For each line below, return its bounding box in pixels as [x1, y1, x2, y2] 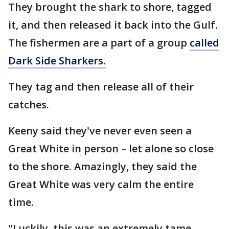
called [190, 36, 219, 50]
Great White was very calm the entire [8, 177, 194, 191]
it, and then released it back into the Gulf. [8, 18, 218, 32]
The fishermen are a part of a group [8, 36, 190, 50]
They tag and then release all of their [8, 80, 194, 94]
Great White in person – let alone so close [8, 142, 214, 155]
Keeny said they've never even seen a [8, 124, 192, 138]
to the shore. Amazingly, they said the [8, 159, 197, 173]
